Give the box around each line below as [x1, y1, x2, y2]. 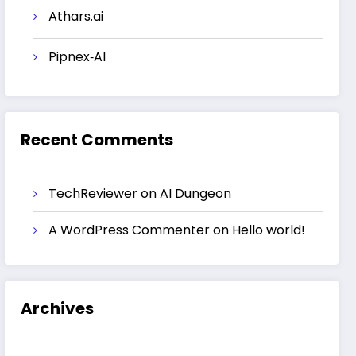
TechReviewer [48, 184, 138, 203]
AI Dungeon [160, 184, 232, 203]
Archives [21, 297, 95, 320]
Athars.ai [48, 6, 104, 25]
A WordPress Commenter [48, 220, 211, 239]
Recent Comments [21, 128, 174, 151]
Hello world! [232, 220, 306, 239]
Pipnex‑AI [48, 47, 106, 66]
